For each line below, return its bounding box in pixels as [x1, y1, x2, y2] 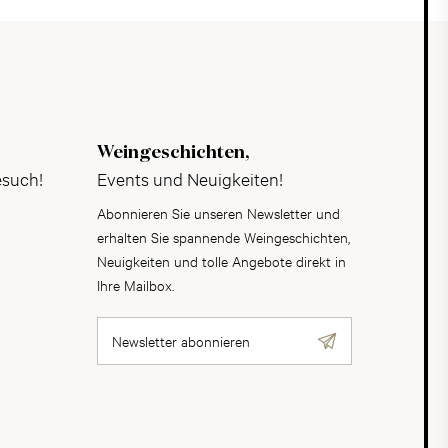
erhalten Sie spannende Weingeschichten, [97, 227, 350, 246]
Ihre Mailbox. [97, 275, 174, 294]
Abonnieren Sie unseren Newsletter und [97, 203, 340, 222]
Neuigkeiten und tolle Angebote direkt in [97, 251, 346, 270]
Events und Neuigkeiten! [97, 167, 283, 190]
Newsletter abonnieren [112, 331, 250, 350]
